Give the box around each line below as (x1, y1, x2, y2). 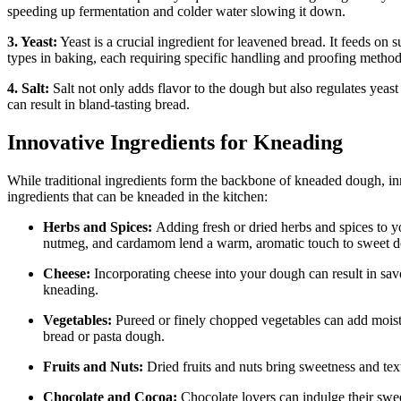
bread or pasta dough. (43, 328, 165, 344)
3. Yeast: (7, 33, 57, 49)
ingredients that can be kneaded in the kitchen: (7, 188, 268, 204)
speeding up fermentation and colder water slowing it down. (7, 3, 346, 19)
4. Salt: (7, 80, 49, 96)
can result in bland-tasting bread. (7, 96, 190, 112)
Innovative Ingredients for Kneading (7, 130, 343, 154)
